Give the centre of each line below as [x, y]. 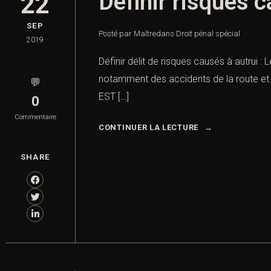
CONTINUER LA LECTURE [149, 128]
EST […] [114, 97]
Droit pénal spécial [208, 34]
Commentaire [35, 117]
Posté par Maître [127, 34]
